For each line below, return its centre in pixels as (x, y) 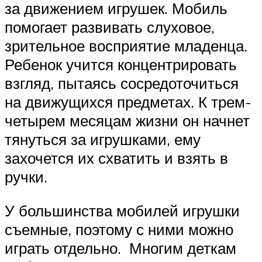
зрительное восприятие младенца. (126, 46)
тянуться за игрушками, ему (103, 139)
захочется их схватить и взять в (116, 158)
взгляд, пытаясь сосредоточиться (122, 83)
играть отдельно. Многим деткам (120, 248)
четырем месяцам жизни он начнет (127, 121)
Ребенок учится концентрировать (121, 65)
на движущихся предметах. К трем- (128, 102)
